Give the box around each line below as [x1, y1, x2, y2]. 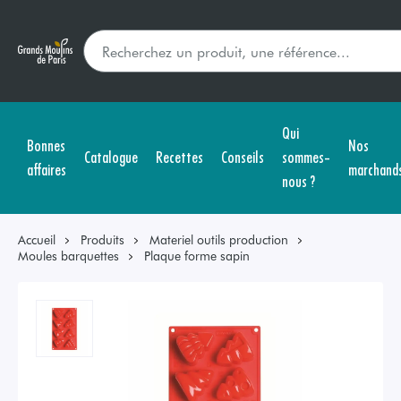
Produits [81, 231, 124, 248]
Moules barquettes [18, 247, 119, 264]
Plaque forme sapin [144, 247, 250, 264]
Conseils [221, 145, 264, 167]
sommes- [282, 145, 330, 167]
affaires [27, 157, 66, 180]
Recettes [156, 145, 203, 167]
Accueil [18, 231, 55, 248]
